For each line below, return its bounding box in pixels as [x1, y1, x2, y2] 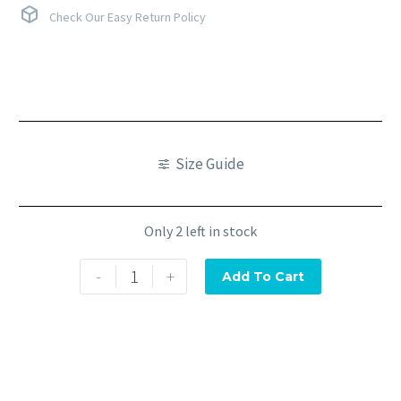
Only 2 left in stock [144, 222, 257, 241]
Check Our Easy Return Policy [49, 9, 206, 26]
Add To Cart [222, 268, 304, 285]
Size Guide [175, 153, 244, 174]
